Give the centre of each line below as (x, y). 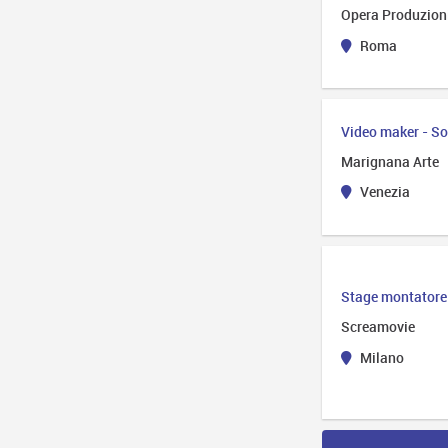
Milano (380, 357)
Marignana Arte (390, 161)
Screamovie (378, 327)
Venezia (383, 192)
